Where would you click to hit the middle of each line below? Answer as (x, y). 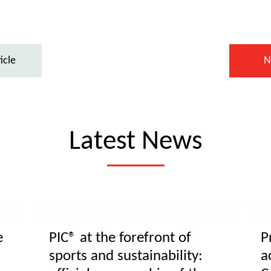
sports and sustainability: (126, 256)
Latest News (135, 142)
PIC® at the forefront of (120, 238)
